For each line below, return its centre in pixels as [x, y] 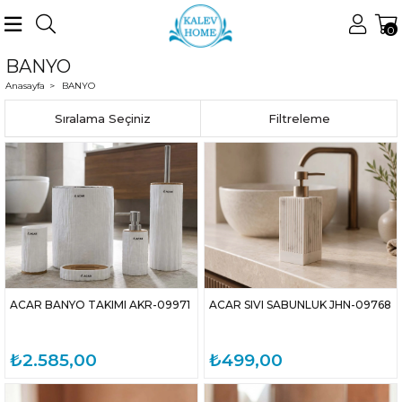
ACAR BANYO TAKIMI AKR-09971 [100, 305]
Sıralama [103, 118]
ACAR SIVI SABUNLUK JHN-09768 [300, 305]
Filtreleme [299, 118]
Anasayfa [25, 85]
